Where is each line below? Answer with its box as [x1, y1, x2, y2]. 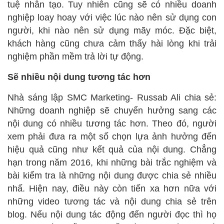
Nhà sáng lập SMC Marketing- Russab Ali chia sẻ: [7, 92, 216, 102]
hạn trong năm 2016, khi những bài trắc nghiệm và [7, 157, 216, 167]
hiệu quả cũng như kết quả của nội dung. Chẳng [7, 144, 216, 154]
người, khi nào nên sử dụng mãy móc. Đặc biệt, [7, 25, 216, 35]
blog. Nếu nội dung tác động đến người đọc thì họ [7, 209, 216, 219]
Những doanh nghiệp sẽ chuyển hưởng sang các [7, 105, 216, 115]
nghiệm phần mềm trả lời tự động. [7, 51, 143, 61]
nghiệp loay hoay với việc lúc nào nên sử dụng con [7, 12, 216, 22]
